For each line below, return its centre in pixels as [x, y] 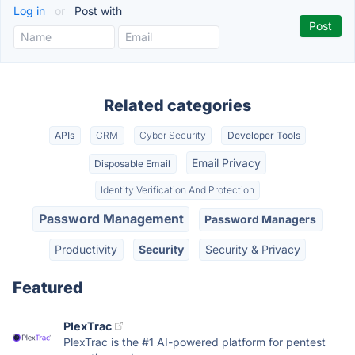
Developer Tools [263, 136]
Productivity [86, 249]
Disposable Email [133, 163]
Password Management [111, 219]
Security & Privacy [252, 249]
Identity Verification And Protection [177, 189]
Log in [31, 11]
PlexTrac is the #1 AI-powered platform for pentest [195, 342]
